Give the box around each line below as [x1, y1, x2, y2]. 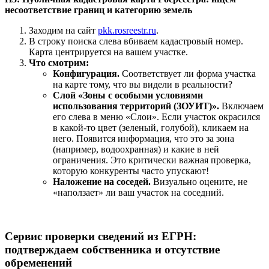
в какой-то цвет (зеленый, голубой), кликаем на [53, 122, 249, 133]
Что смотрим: [29, 58, 89, 68]
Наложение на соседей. [53, 177, 151, 187]
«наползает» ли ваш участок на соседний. [53, 187, 224, 198]
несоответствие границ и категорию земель [5, 5, 192, 16]
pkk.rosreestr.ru [98, 25, 156, 36]
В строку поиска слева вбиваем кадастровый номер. [29, 36, 243, 47]
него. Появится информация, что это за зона [53, 133, 234, 144]
